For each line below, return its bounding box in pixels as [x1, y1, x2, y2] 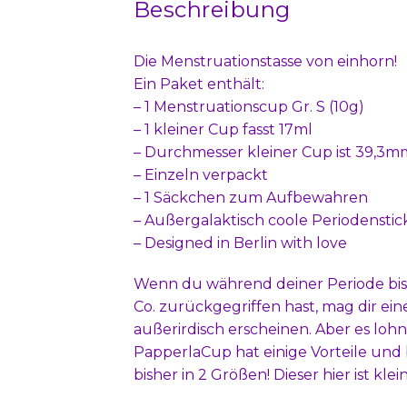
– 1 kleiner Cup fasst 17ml [134, 120, 313, 138]
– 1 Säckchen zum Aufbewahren [134, 188, 368, 206]
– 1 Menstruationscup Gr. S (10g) [134, 97, 364, 115]
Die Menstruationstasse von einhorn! [134, 52, 397, 70]
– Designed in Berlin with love [134, 233, 347, 252]
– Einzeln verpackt [134, 165, 268, 184]
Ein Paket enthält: [134, 74, 264, 93]
